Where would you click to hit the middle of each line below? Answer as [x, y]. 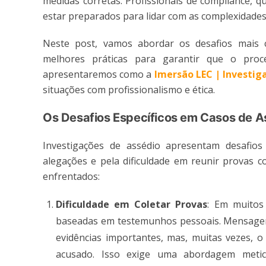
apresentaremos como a [99, 74]
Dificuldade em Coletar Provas [132, 204]
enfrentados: [71, 176]
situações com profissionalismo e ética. [129, 89]
